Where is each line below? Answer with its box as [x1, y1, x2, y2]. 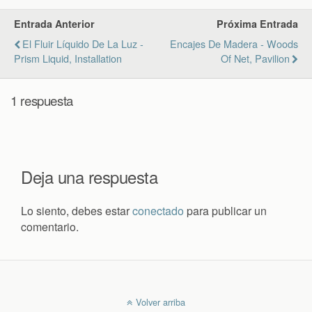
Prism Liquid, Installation [14, 50, 122, 65]
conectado [132, 202, 184, 219]
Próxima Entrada [217, 16, 298, 31]
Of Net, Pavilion [221, 50, 290, 65]
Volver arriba [136, 295, 185, 309]
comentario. [21, 218, 79, 235]
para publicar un [184, 202, 267, 219]
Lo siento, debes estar [21, 202, 132, 219]
